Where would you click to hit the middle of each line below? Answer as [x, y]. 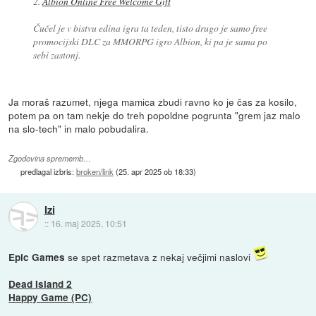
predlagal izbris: [49, 171]
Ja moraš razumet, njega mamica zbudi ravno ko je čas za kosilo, [153, 102]
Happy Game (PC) [50, 297]
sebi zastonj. [56, 54]
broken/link [95, 171]
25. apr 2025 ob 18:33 [156, 171]
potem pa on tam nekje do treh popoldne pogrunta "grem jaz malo [155, 115]
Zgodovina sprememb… [50, 158]
